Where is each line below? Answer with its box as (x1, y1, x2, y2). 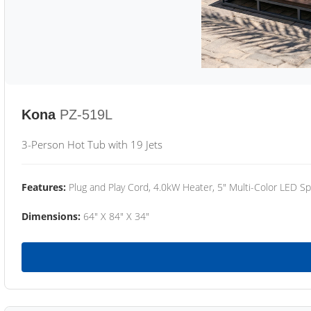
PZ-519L (60, 107, 112, 122)
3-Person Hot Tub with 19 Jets (22, 137, 162, 151)
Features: (22, 180, 66, 194)
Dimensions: (22, 210, 81, 223)
